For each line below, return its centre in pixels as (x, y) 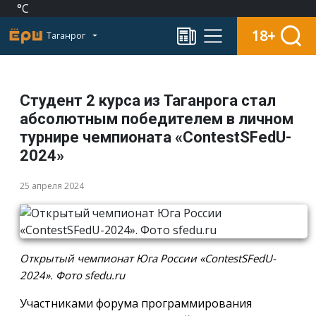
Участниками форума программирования (136, 303)
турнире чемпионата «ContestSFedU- (156, 137)
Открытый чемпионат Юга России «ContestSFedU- (148, 258)
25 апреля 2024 (52, 186)
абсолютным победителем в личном (157, 119)
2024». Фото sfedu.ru (72, 275)
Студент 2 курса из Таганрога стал (148, 101)
